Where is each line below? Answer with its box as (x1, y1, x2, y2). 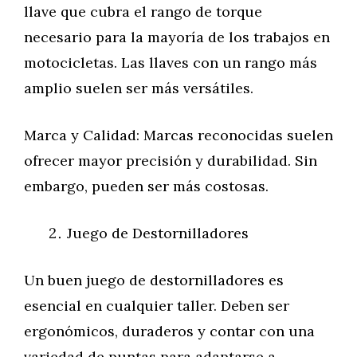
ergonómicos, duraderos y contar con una (24, 322, 315, 340)
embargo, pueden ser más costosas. (24, 177, 269, 195)
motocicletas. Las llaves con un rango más (24, 53, 317, 72)
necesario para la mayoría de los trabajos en (24, 28, 330, 46)
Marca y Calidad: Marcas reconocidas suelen (24, 126, 333, 144)
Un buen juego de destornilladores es (24, 271, 284, 289)
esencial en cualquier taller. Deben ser (24, 296, 289, 315)
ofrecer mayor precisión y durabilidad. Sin (24, 151, 317, 170)
